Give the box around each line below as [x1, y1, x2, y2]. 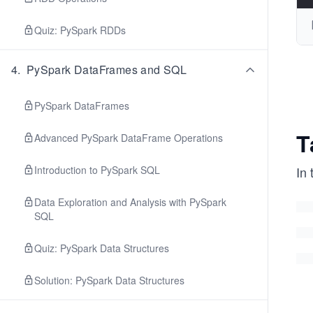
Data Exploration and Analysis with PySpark [34, 195, 226, 209]
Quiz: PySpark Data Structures [34, 241, 169, 255]
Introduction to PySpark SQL [34, 163, 160, 177]
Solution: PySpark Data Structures [34, 273, 184, 287]
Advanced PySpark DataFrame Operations [34, 131, 223, 145]
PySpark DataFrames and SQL [26, 61, 187, 78]
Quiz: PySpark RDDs [34, 23, 126, 37]
